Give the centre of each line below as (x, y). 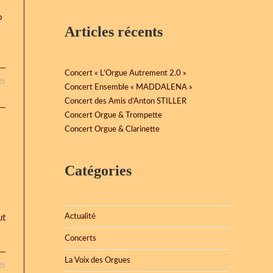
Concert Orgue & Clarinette (112, 129)
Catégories (98, 171)
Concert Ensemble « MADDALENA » (129, 87)
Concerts (80, 239)
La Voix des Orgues (97, 261)
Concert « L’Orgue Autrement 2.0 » (126, 73)
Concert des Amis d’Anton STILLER (126, 101)
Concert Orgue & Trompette (113, 115)
